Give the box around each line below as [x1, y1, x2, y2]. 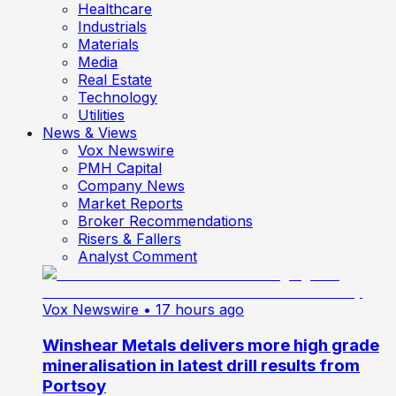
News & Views [42, 123, 137, 141]
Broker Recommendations [78, 211, 253, 230]
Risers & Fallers [78, 229, 181, 247]
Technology [78, 88, 157, 106]
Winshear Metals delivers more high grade [42, 334, 379, 355]
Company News [78, 176, 185, 194]
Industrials [78, 17, 147, 35]
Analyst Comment [78, 247, 197, 265]
